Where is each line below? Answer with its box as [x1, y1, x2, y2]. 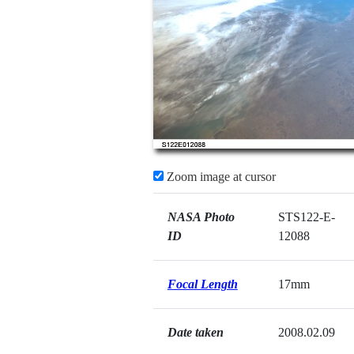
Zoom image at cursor [163, 170, 276, 183]
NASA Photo [167, 210, 235, 224]
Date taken [167, 326, 224, 339]
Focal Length [167, 277, 238, 291]
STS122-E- [277, 210, 335, 224]
